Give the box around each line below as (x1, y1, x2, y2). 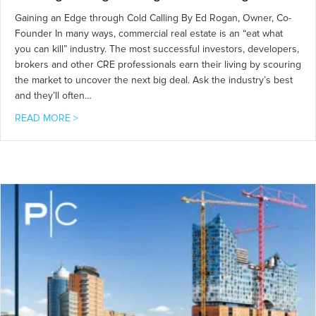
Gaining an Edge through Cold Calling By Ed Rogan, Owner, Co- (15, 12, 291, 25)
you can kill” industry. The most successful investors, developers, (15, 43, 299, 56)
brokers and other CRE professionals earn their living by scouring (15, 59, 301, 71)
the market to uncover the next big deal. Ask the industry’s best (15, 74, 293, 87)
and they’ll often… (15, 90, 92, 102)
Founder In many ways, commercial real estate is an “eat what (15, 28, 283, 40)
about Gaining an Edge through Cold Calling (78, 111, 269, 124)
